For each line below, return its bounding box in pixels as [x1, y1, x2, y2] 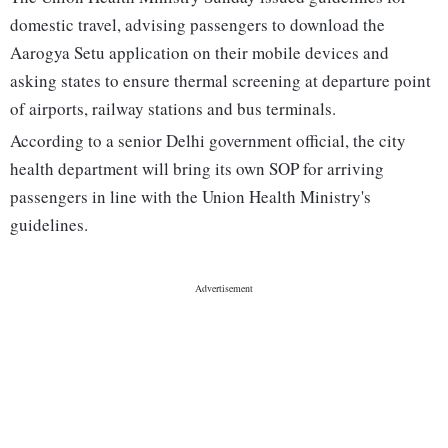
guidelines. [10, 213, 88, 237]
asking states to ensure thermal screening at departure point [10, 69, 431, 93]
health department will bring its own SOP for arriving [10, 157, 384, 181]
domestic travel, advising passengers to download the [10, 13, 385, 37]
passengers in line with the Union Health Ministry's [10, 185, 371, 209]
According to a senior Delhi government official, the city [10, 129, 406, 153]
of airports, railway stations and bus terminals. [10, 97, 336, 121]
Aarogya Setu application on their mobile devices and [10, 41, 389, 65]
